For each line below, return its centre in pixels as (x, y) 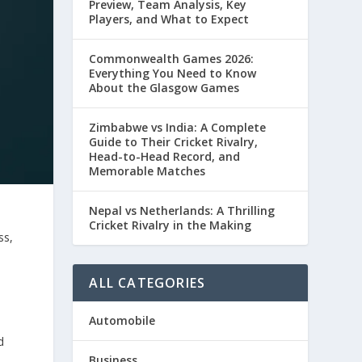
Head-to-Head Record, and (165, 156)
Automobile (122, 320)
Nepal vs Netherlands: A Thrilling (182, 210)
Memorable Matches (147, 170)
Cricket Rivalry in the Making (170, 225)
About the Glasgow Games (164, 87)
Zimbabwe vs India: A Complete (178, 127)
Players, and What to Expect (169, 19)
